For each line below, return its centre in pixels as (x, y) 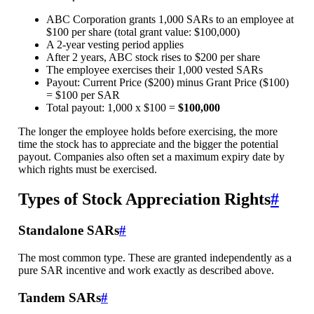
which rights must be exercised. (87, 170)
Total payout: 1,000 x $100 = (112, 108)
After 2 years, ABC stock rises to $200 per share (153, 57)
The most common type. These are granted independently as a (155, 257)
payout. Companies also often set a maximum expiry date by (151, 157)
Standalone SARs (68, 231)
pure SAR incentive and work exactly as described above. (146, 270)
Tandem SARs (59, 297)
